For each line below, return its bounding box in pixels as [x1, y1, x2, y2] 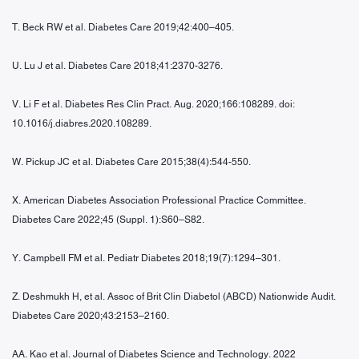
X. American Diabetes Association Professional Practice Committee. [12, 194, 306, 206]
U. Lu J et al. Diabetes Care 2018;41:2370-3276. [12, 59, 223, 71]
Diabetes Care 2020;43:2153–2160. [12, 309, 169, 321]
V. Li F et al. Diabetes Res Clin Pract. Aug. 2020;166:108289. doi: [12, 98, 295, 110]
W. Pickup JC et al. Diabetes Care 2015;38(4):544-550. [12, 155, 251, 167]
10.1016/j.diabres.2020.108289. [12, 117, 151, 129]
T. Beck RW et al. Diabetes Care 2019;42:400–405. [12, 21, 234, 33]
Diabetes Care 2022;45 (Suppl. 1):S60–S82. [12, 213, 204, 225]
